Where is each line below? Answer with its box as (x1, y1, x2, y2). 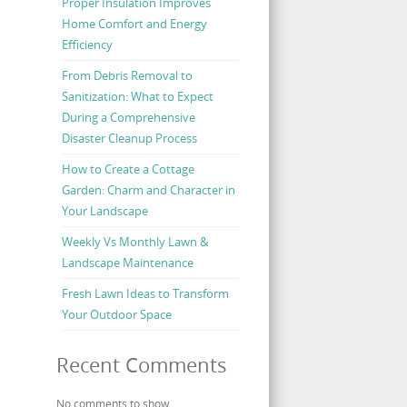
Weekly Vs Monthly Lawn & (61, 233, 208, 251)
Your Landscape (61, 203, 148, 220)
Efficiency (61, 36, 113, 54)
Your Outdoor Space (61, 306, 172, 323)
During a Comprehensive (61, 109, 195, 126)
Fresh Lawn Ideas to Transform (61, 285, 229, 303)
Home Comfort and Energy (61, 15, 207, 33)
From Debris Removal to (61, 67, 193, 84)
